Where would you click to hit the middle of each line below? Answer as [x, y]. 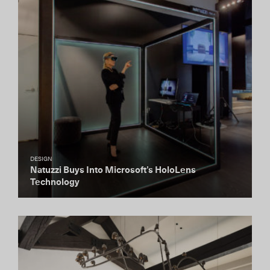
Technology [55, 182]
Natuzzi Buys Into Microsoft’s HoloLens [113, 170]
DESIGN [41, 159]
